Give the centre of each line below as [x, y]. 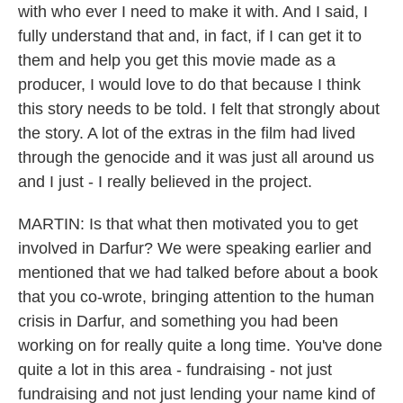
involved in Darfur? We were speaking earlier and [195, 248]
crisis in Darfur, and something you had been [178, 321]
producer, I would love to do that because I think [189, 85]
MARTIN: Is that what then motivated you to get [188, 224]
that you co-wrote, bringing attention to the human [196, 297]
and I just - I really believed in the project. [165, 182]
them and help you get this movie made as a [177, 60]
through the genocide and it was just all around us [196, 157]
